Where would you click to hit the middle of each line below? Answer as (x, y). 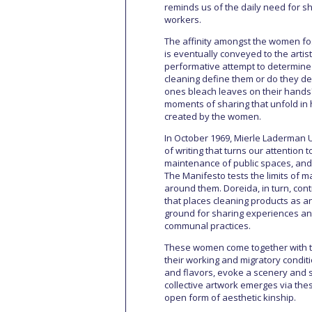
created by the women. (213, 116)
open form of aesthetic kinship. (230, 297)
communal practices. (208, 226)
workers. (183, 19)
